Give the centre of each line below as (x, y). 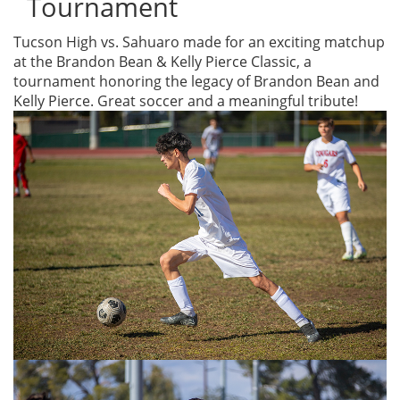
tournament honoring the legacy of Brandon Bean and (196, 82)
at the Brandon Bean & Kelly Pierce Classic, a (162, 62)
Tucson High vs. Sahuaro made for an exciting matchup (199, 42)
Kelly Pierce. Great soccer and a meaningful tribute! (186, 101)
